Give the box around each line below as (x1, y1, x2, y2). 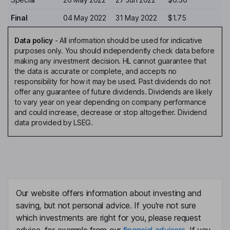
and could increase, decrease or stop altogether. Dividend (14, 108, 207, 117)
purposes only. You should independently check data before (14, 46, 215, 55)
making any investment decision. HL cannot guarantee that (14, 56, 206, 66)
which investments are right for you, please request (16, 213, 201, 223)
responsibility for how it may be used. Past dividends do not (14, 77, 210, 86)
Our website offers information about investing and (16, 188, 202, 199)
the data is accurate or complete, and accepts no (14, 67, 177, 76)
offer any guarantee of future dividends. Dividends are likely (14, 87, 213, 97)
